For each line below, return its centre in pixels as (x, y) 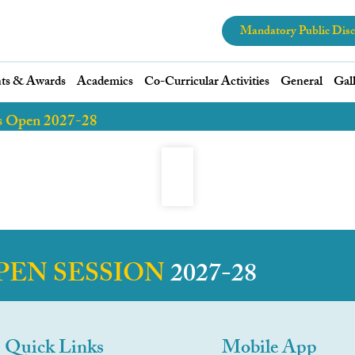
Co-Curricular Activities (206, 82)
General (301, 82)
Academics (105, 82)
